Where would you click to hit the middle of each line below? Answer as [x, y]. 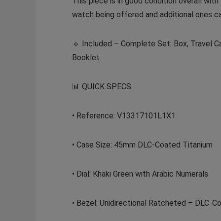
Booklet [86, 58]
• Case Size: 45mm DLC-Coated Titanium [142, 145]
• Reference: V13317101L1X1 [124, 116]
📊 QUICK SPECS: [102, 87]
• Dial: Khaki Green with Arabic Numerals [140, 174]
